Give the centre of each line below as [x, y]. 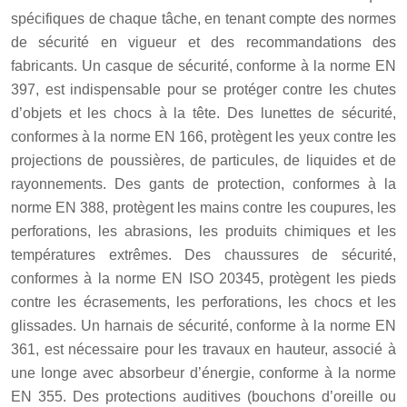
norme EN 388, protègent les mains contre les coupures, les [203, 207]
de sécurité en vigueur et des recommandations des [203, 42]
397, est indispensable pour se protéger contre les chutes [203, 89]
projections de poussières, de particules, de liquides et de [203, 160]
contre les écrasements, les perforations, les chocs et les [203, 302]
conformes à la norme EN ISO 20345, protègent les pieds [203, 278]
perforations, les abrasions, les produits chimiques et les [203, 231]
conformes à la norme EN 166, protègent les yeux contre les [203, 136]
